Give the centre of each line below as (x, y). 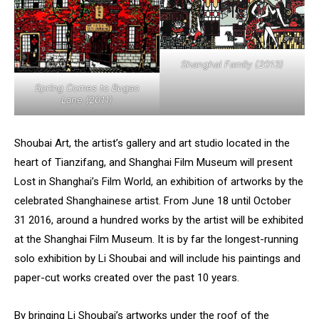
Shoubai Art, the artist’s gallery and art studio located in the (152, 143)
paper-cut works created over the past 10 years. (127, 278)
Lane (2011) (87, 100)
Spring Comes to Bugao (87, 88)
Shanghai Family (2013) (232, 64)
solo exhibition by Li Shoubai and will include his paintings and (157, 259)
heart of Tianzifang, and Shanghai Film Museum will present (153, 163)
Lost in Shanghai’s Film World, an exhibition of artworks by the (159, 182)
